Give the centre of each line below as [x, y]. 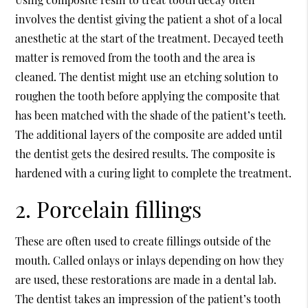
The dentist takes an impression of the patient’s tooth [148, 299]
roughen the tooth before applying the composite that [148, 96]
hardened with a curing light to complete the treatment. [154, 173]
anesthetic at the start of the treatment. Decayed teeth [150, 38]
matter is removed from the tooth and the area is [135, 57]
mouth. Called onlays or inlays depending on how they [150, 260]
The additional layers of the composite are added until [149, 134]
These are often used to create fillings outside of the [143, 241]
